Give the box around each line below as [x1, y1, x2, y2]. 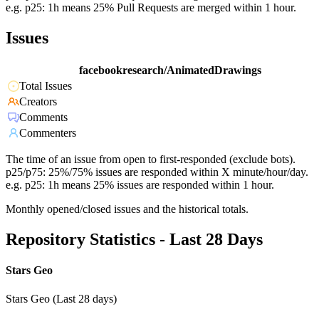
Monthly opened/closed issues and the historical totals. [6, 203, 249, 216]
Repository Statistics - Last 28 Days [6, 230, 263, 249]
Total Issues [19, 80, 72, 93]
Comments [19, 111, 68, 124]
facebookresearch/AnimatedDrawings [79, 64, 261, 77]
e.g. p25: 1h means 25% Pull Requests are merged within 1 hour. [6, 1, 296, 14]
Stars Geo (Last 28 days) [6, 292, 117, 305]
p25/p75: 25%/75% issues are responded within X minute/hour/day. [6, 166, 308, 179]
